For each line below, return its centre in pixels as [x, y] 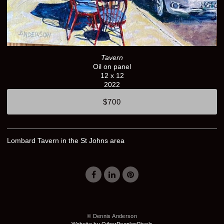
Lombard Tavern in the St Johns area [66, 141]
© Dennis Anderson [112, 216]
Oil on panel [112, 67]
